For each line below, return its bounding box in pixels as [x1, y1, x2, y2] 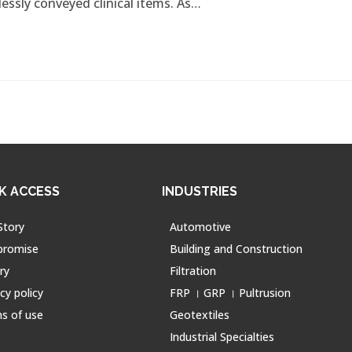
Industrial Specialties [170, 328, 275, 344]
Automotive [170, 218, 232, 234]
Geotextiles [170, 306, 230, 322]
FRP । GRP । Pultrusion [170, 284, 291, 300]
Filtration [170, 262, 217, 278]
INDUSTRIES [162, 183, 238, 199]
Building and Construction [170, 240, 303, 256]
